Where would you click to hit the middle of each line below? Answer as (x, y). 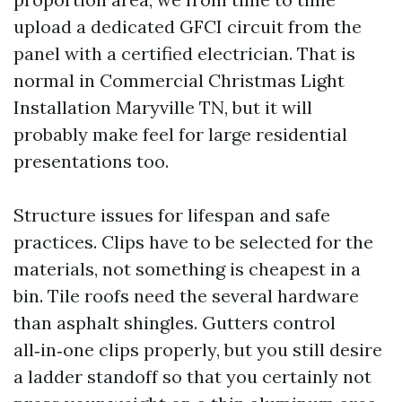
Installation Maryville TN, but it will (163, 107)
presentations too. (91, 161)
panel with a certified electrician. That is (184, 53)
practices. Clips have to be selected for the (193, 242)
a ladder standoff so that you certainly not (192, 376)
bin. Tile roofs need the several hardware (186, 296)
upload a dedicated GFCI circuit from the (188, 26)
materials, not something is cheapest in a (187, 269)
